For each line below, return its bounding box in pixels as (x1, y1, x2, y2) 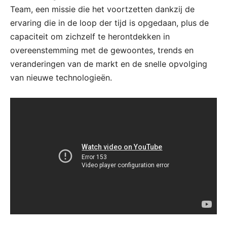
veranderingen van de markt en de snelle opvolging (10, 58, 207, 69)
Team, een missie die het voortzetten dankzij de (10, 4, 195, 14)
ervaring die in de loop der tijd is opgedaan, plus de (10, 17, 209, 28)
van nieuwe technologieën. (10, 72, 112, 83)
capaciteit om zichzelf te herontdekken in (10, 31, 170, 42)
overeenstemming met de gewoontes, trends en (10, 45, 194, 55)
